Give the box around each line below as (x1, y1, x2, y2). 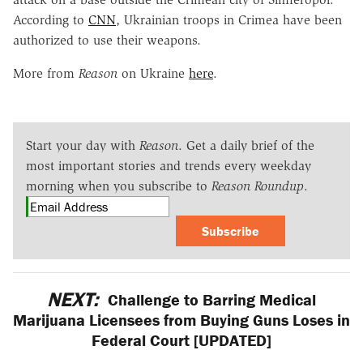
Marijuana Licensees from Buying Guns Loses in (13, 309, 350, 330)
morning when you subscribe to (26, 177, 211, 194)
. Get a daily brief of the (178, 137, 314, 153)
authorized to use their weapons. (13, 32, 201, 48)
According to (13, 11, 88, 28)
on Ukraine (117, 65, 189, 81)
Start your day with (26, 137, 139, 153)
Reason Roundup (211, 177, 304, 194)
